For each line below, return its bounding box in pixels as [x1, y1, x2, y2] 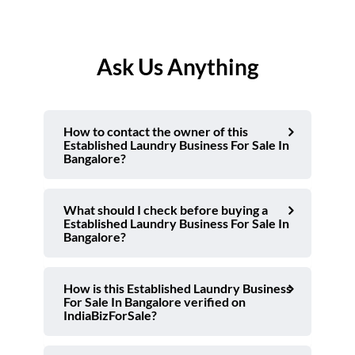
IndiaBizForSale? [63, 307, 157, 323]
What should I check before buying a [63, 202, 268, 218]
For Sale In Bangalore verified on [63, 294, 246, 310]
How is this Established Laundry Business [63, 281, 292, 296]
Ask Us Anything [97, 53, 258, 81]
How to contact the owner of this [63, 124, 248, 139]
